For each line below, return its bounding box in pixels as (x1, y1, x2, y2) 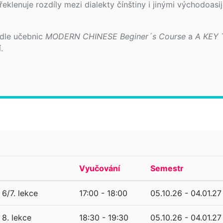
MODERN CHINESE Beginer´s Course (45, 31, 186, 41)
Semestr (150, 163, 184, 173)
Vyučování (79, 163, 120, 173)
